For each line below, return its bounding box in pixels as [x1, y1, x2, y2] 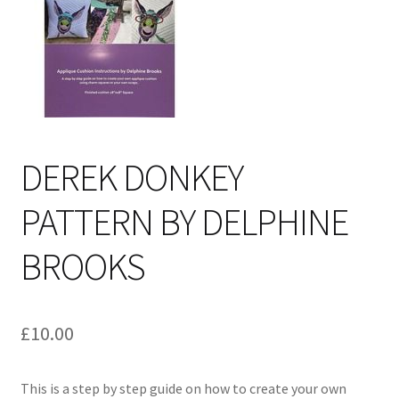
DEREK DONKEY [20, 153, 243, 200]
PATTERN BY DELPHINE [20, 198, 348, 245]
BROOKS [20, 242, 145, 289]
